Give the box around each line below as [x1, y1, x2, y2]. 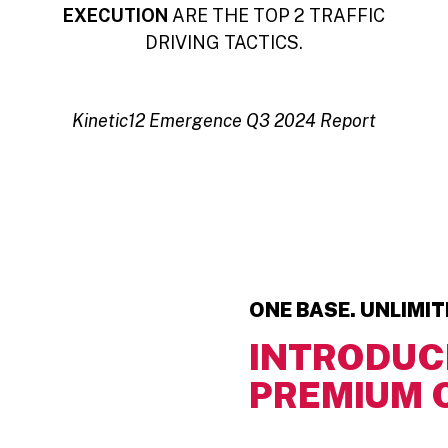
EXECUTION [62, 4, 168, 26]
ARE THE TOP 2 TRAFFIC [167, 4, 385, 26]
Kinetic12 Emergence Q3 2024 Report [72, 109, 376, 131]
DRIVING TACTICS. [144, 31, 303, 53]
